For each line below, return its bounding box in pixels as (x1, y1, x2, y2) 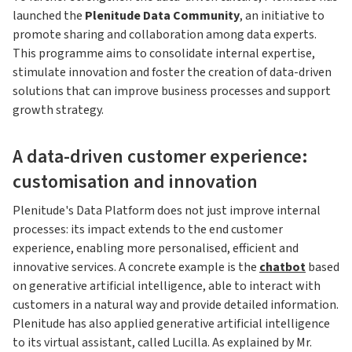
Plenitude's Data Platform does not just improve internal (13, 202, 321, 220)
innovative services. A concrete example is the (13, 258, 259, 277)
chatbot (259, 258, 306, 277)
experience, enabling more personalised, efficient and (13, 240, 299, 258)
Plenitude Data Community (82, 7, 240, 25)
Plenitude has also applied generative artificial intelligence (13, 315, 330, 333)
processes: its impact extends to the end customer (13, 221, 283, 239)
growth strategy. (13, 101, 104, 119)
